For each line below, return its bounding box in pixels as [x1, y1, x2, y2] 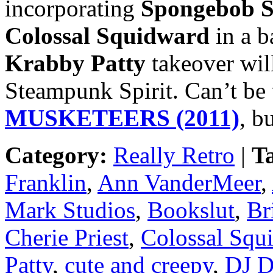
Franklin [5, 169, 87, 196]
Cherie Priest [5, 224, 129, 250]
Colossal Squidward [5, 22, 210, 49]
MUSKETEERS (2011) [5, 104, 239, 131]
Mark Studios [5, 196, 135, 223]
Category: [5, 141, 107, 168]
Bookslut [147, 196, 235, 223]
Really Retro [113, 141, 235, 168]
